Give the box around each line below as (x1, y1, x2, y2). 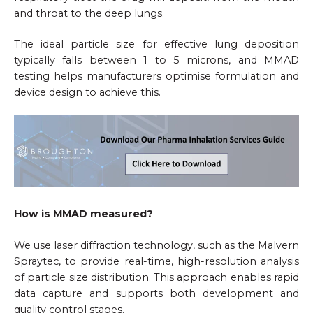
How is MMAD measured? (14, 208, 153, 221)
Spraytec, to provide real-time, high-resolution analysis (14, 254, 299, 268)
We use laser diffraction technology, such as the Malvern (14, 238, 299, 252)
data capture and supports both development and (14, 286, 299, 300)
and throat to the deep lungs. (14, 6, 164, 20)
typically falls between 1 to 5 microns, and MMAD (14, 53, 299, 66)
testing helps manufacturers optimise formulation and (14, 69, 299, 82)
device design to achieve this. (14, 85, 161, 99)
